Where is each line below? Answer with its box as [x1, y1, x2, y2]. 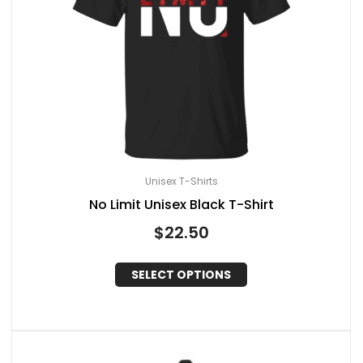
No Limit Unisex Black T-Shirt [88, 194, 274, 214]
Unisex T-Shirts [144, 173, 218, 188]
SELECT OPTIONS [131, 267, 231, 283]
